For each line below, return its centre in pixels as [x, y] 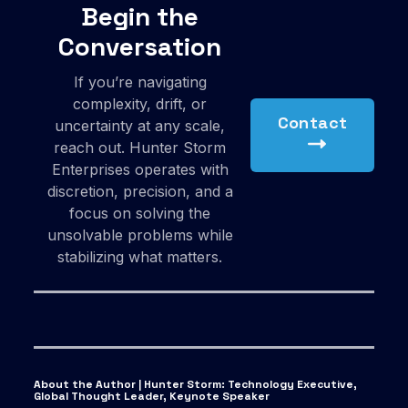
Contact [312, 123]
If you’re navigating [140, 82]
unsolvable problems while [140, 235]
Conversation [140, 47]
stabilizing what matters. [140, 257]
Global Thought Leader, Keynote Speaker [152, 397]
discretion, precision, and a [140, 192]
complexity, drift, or [140, 104]
